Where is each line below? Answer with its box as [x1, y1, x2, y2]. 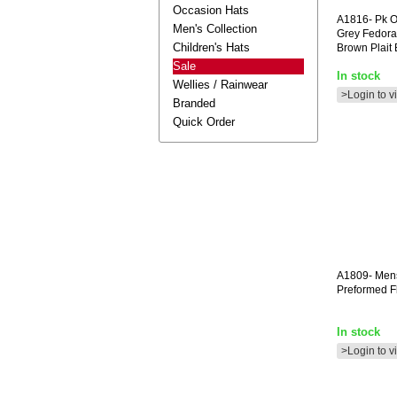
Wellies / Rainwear [173, 78, 268, 91]
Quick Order [173, 115, 235, 128]
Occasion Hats [173, 4, 249, 17]
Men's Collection [173, 22, 257, 35]
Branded [173, 97, 215, 110]
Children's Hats [173, 41, 250, 54]
